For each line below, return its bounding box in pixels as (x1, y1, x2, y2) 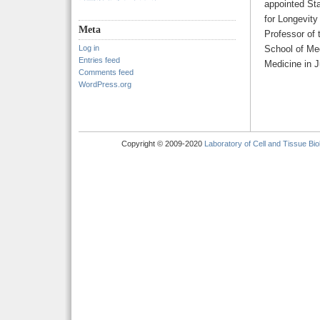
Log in (79, 44, 99, 52)
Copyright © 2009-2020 (121, 139, 204, 148)
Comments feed (79, 68, 134, 76)
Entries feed (79, 56, 120, 64)
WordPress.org (79, 80, 131, 89)
